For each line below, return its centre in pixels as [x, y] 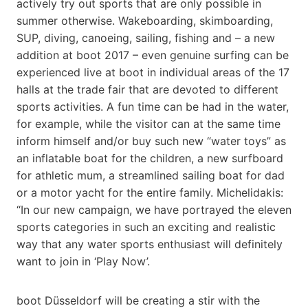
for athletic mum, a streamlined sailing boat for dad [151, 175]
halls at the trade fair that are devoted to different [147, 89]
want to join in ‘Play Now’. [83, 261]
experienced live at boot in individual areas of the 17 [153, 72]
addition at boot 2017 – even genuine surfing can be [153, 55]
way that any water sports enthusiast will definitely [150, 244]
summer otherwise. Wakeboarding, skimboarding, [145, 20]
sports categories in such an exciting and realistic [146, 227]
